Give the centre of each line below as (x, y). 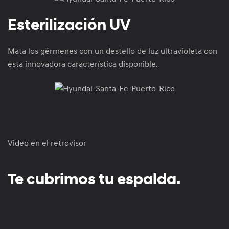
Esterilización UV (69, 25)
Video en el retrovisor (47, 143)
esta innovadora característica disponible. (83, 65)
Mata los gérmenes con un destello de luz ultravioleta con (112, 51)
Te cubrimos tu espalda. (94, 179)
